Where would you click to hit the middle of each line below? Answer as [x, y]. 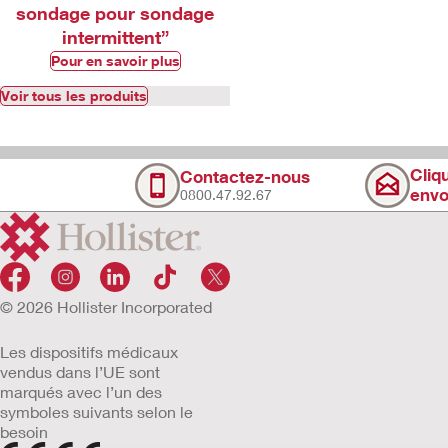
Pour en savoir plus [115, 60]
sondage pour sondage [115, 13]
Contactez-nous [245, 176]
